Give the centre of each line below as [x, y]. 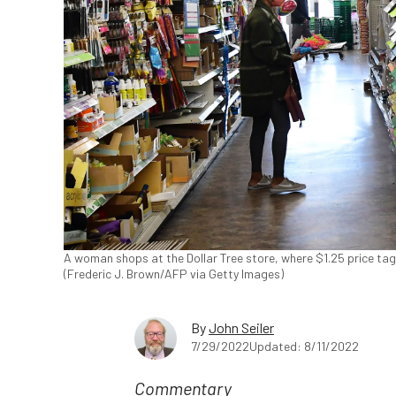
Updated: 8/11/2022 [304, 346]
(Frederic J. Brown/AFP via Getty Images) [174, 274]
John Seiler [241, 328]
